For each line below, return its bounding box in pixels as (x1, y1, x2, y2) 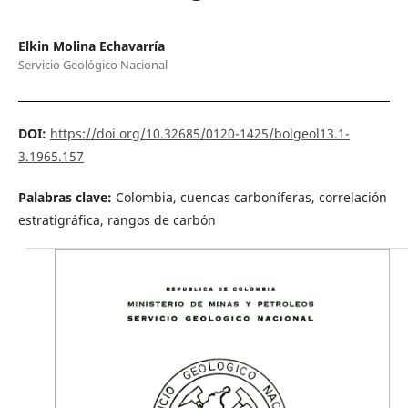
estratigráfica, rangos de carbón (17, 210, 216, 229)
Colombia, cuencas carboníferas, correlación (115, 188, 387, 206)
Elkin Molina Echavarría (17, 36, 165, 55)
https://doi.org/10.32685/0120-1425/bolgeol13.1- (49, 124, 350, 142)
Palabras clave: (17, 188, 116, 206)
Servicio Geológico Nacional (17, 56, 168, 73)
